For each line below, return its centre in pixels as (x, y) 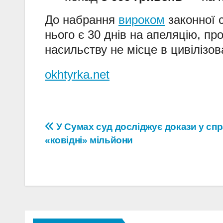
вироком (142, 20)
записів (73, 151)
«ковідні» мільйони (89, 140)
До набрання (82, 20)
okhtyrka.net (77, 75)
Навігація (81, 130)
